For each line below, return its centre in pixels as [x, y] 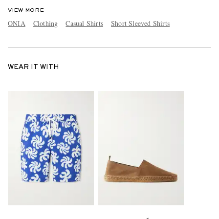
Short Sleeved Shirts [141, 23]
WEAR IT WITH [33, 68]
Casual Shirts [85, 23]
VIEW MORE [26, 11]
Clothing [45, 23]
